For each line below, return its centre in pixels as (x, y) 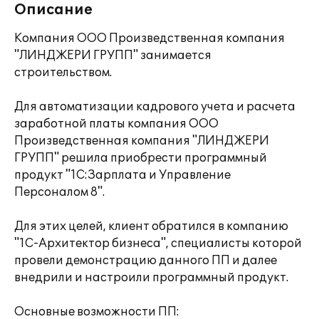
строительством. (63, 73)
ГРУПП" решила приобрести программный (141, 158)
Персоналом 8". (59, 192)
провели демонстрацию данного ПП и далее (146, 261)
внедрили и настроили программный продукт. (151, 278)
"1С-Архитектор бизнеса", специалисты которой (158, 244)
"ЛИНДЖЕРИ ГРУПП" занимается (113, 56)
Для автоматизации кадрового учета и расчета (155, 107)
